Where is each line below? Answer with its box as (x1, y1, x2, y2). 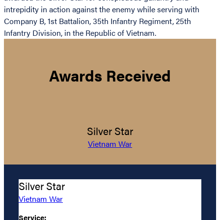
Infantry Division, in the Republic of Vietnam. (4, 27, 156, 39)
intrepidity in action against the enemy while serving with (4, 3, 199, 15)
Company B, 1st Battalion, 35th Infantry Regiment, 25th (4, 15, 191, 27)
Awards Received (49, 64, 171, 86)
